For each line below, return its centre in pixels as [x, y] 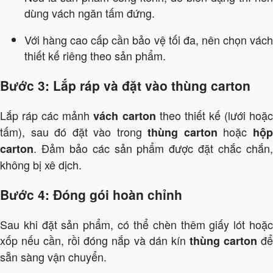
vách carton [125, 116]
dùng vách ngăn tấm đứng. [90, 13]
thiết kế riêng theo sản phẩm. [95, 56]
